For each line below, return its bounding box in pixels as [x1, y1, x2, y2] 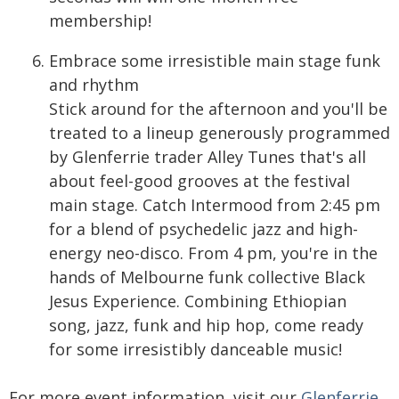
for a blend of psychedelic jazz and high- [49, 218, 358, 240]
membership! [49, 10, 151, 31]
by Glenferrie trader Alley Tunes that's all [49, 146, 366, 167]
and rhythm [49, 74, 139, 95]
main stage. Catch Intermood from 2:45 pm [49, 194, 380, 216]
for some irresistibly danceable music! [49, 338, 342, 360]
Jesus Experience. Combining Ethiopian [49, 290, 346, 312]
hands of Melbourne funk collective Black [49, 266, 365, 288]
